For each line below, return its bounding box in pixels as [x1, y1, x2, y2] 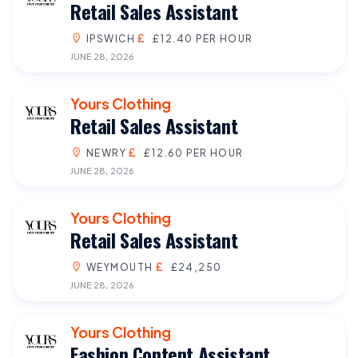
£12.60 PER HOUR [142, 145, 244, 159]
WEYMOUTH [86, 260, 153, 273]
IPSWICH [86, 31, 136, 45]
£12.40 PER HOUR [151, 31, 253, 45]
